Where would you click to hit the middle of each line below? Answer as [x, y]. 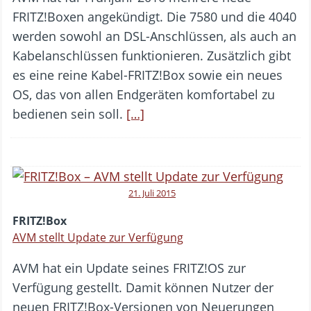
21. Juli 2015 [152, 193]
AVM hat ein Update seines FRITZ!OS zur [129, 268]
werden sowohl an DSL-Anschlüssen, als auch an [154, 36]
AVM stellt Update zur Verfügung [98, 237]
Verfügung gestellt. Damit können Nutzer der [143, 287]
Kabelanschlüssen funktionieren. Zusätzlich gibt [152, 55]
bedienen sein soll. [69, 114]
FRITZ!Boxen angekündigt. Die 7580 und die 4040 [154, 16]
